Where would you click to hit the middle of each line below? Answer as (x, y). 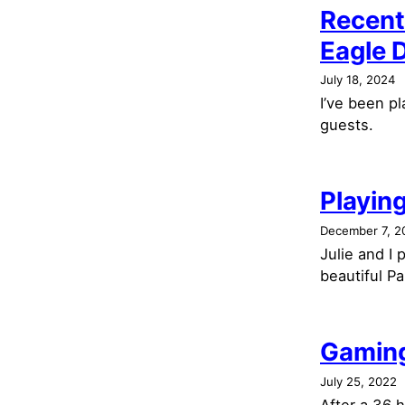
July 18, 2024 (358, 80)
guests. (347, 125)
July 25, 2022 (358, 382)
